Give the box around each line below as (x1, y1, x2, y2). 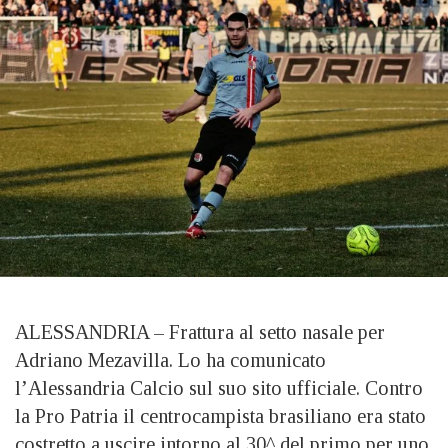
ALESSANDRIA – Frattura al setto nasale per (15, 320, 385, 343)
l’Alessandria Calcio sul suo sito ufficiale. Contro (15, 376, 423, 399)
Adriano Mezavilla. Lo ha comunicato (15, 348, 326, 371)
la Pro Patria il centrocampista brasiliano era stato (15, 404, 426, 427)
